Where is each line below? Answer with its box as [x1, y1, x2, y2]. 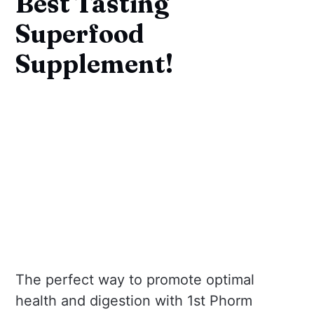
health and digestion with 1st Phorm [15, 292, 253, 310]
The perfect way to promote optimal [15, 271, 255, 289]
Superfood [15, 18, 144, 49]
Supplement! [15, 48, 174, 79]
